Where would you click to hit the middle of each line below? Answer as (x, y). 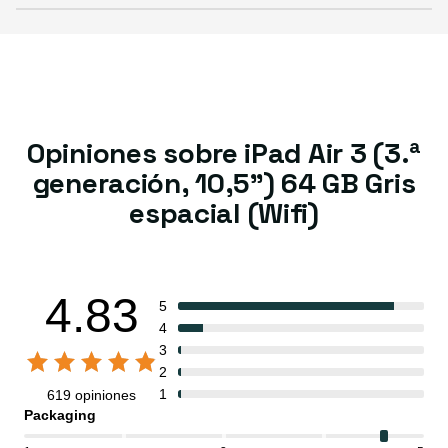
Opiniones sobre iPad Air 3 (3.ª (224, 152)
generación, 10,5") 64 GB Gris (224, 182)
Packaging (60, 414)
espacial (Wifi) (224, 212)
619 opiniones (91, 394)
